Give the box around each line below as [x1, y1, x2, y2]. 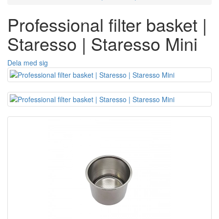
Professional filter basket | [7, 11, 207, 37]
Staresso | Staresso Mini [7, 30, 197, 56]
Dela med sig [7, 57, 48, 67]
